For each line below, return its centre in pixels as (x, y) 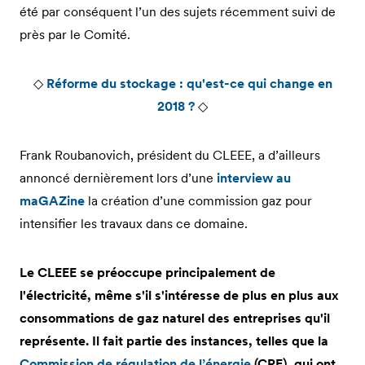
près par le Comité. (75, 34)
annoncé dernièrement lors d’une (118, 177)
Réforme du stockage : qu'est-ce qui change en (189, 83)
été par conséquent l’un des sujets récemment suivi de (178, 11)
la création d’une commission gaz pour (198, 200)
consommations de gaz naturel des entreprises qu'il (175, 317)
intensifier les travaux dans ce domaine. (134, 223)
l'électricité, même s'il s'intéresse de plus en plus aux (179, 295)
